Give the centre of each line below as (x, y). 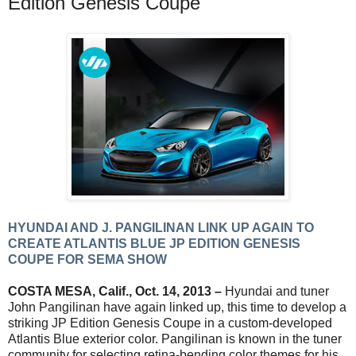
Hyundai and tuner (277, 291)
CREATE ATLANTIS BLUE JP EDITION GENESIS (154, 243)
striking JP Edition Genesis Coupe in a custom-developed (170, 323)
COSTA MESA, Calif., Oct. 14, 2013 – (116, 291)
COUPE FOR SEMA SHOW (87, 259)
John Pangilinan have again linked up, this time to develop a (177, 307)
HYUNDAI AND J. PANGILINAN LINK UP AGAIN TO (161, 227)
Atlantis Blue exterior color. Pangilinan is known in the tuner (175, 339)
